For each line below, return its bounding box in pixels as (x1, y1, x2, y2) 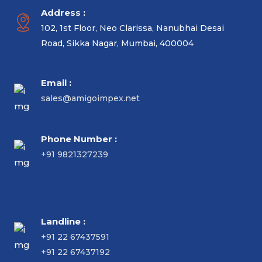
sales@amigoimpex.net (41, 93, 140, 104)
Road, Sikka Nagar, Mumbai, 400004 (41, 38, 194, 49)
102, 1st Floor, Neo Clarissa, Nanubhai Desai (41, 23, 224, 34)
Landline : (41, 216, 85, 227)
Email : (41, 77, 71, 89)
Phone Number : (41, 133, 117, 145)
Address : (41, 7, 85, 19)
